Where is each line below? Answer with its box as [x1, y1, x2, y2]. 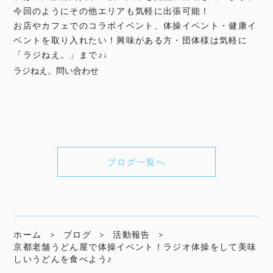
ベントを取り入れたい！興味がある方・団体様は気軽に [13, 35, 248, 46]
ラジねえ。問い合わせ [13, 65, 99, 76]
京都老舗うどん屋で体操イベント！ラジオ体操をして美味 [13, 241, 257, 252]
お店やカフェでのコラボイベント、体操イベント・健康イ [13, 20, 257, 31]
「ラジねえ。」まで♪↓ [13, 49, 108, 60]
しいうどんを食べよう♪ [13, 253, 113, 264]
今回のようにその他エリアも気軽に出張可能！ [13, 5, 210, 16]
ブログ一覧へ [107, 156, 166, 167]
